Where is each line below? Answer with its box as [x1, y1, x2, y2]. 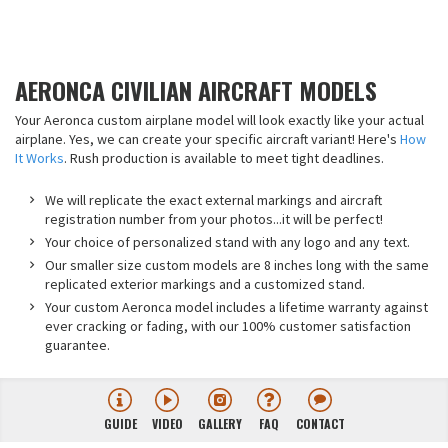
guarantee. [45, 336, 110, 354]
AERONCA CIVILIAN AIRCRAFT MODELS [15, 72, 377, 108]
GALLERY [197, 415, 242, 432]
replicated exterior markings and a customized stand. [45, 275, 365, 293]
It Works [15, 149, 64, 167]
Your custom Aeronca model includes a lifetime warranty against [45, 298, 428, 316]
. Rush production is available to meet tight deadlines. [64, 149, 384, 167]
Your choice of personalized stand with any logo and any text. [45, 233, 410, 251]
